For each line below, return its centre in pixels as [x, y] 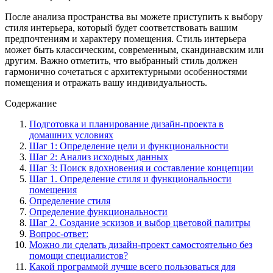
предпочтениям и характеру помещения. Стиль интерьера [126, 38]
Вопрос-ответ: [59, 233]
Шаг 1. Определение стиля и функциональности [130, 179]
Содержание [31, 103]
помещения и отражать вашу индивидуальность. [106, 82]
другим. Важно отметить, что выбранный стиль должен [121, 60]
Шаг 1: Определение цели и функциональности [129, 146]
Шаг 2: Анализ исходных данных [99, 157]
